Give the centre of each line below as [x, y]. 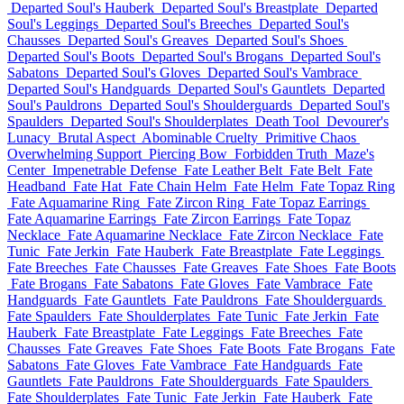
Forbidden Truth [281, 154]
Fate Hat [97, 186]
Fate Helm [263, 186]
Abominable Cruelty [200, 138]
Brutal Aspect [96, 138]
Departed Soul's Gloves [133, 73]
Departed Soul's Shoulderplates [159, 121]
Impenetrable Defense [115, 170]
